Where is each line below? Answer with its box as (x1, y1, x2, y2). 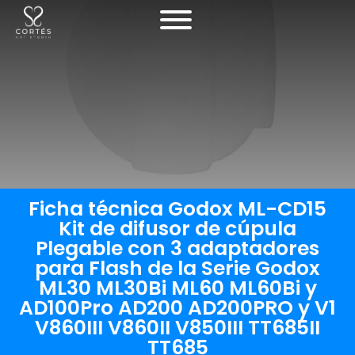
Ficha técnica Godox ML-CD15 (29, 195, 326, 223)
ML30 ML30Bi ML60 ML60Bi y (38, 274, 317, 302)
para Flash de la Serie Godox (35, 254, 320, 282)
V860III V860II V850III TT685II (35, 314, 320, 342)
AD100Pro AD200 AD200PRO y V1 (19, 294, 336, 322)
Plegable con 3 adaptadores (36, 235, 319, 262)
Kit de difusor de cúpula (59, 215, 296, 242)
